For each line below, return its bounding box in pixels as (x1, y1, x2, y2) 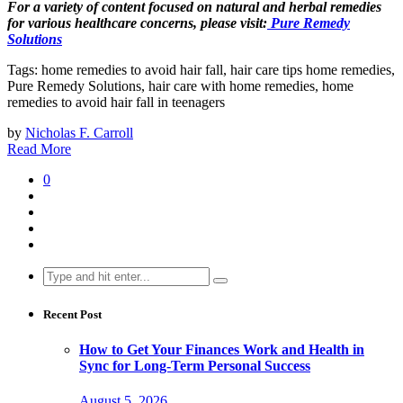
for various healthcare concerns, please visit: (7, 14, 267, 31)
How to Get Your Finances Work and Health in (79, 342, 364, 357)
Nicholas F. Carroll (25, 124, 133, 140)
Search (42, 265, 81, 282)
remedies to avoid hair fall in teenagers (7, 94, 225, 110)
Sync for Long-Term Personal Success (79, 358, 310, 373)
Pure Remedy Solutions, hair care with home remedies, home (7, 77, 354, 94)
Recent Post (43, 307, 102, 321)
